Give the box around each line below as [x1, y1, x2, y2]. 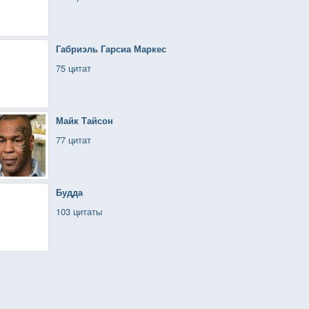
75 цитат [56, 61, 91, 74]
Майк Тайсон [56, 114, 113, 127]
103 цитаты [56, 205, 102, 218]
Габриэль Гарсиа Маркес [56, 42, 166, 55]
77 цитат [56, 133, 91, 146]
